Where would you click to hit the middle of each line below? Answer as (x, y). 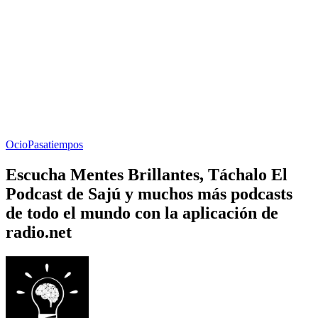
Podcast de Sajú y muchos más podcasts (149, 193)
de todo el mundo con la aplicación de (142, 213)
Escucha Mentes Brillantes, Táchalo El (147, 174)
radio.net (39, 232)
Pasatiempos (55, 144)
